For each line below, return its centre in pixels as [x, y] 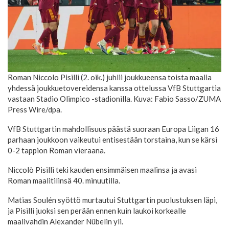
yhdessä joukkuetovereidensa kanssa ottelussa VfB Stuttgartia [114, 88]
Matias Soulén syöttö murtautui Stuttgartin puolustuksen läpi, [112, 200]
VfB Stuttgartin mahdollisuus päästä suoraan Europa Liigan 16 [113, 129]
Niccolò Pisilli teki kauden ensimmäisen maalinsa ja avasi [102, 169]
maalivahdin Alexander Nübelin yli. [65, 221]
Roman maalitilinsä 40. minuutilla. [64, 180]
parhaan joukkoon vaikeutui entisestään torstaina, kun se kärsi [112, 139]
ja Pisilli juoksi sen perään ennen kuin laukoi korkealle [97, 210]
